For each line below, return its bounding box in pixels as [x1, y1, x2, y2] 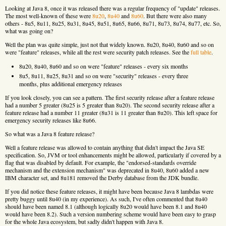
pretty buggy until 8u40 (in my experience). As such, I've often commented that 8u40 [5, 194, 207, 203]
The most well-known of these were [5, 11, 92, 20]
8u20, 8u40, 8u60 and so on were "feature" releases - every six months [19, 62, 188, 70]
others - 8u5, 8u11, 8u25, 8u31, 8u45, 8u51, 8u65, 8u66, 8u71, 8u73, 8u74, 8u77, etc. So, [5, 19, 221, 27]
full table [191, 47, 211, 56]
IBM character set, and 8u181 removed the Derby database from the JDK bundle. [5, 173, 199, 182]
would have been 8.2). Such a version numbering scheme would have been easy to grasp [5, 209, 216, 218]
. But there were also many [143, 11, 207, 20]
